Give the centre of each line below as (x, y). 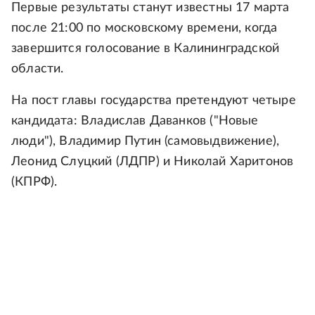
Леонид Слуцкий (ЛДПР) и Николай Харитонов (153, 162)
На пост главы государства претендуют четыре (154, 101)
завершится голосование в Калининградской (146, 49)
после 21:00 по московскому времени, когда (144, 28)
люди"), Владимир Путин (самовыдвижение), (146, 141)
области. (38, 69)
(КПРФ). (34, 182)
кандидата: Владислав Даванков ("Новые (135, 121)
